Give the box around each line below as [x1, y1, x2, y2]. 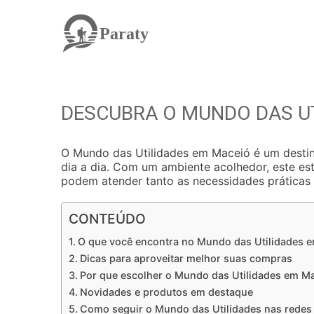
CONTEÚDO [69, 210, 146, 227]
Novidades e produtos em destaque [79, 286, 253, 298]
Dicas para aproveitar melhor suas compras [79, 252, 292, 264]
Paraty [100, 24, 149, 43]
